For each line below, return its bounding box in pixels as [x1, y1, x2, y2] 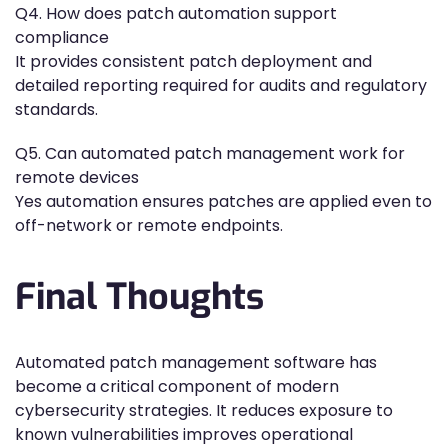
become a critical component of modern [15, 375, 339, 398]
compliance [15, 26, 109, 49]
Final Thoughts [15, 273, 264, 321]
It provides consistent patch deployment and [15, 50, 372, 73]
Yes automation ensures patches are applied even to [15, 190, 432, 213]
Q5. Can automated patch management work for [15, 142, 405, 165]
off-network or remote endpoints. [15, 214, 283, 237]
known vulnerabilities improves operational [15, 423, 353, 446]
